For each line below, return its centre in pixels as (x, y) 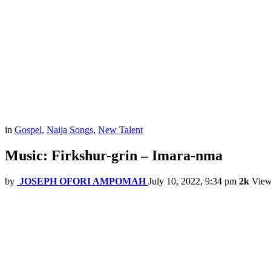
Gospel (28, 130)
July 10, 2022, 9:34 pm (192, 181)
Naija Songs (70, 130)
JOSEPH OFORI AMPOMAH (83, 181)
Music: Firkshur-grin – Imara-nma (114, 156)
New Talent (120, 130)
